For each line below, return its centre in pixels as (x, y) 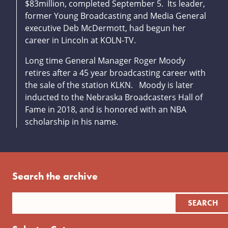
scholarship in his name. (72, 122)
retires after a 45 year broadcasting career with (115, 73)
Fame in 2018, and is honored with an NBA (106, 110)
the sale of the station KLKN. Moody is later (109, 85)
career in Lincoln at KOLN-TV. (80, 40)
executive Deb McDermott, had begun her (105, 28)
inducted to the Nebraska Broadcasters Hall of (114, 97)
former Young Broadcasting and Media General (116, 16)
